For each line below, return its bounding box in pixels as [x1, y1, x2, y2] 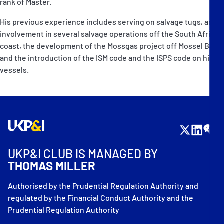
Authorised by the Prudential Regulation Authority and [8, 181, 198, 190]
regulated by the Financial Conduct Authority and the [8, 193, 193, 202]
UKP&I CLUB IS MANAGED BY [8, 146, 158, 161]
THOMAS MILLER [8, 158, 95, 173]
